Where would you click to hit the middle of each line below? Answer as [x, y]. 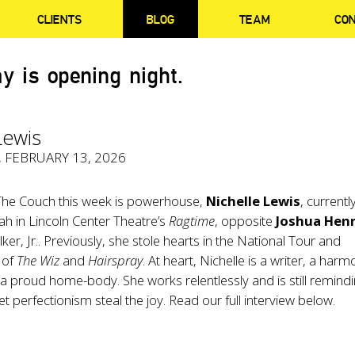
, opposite [246, 221]
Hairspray [116, 260]
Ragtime [192, 221]
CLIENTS [60, 19]
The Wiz [40, 260]
